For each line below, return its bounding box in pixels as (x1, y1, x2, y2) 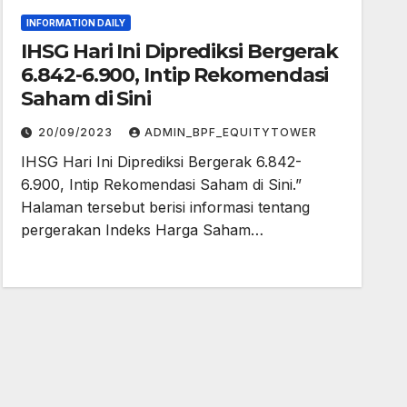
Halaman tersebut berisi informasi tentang (21, 198, 311, 216)
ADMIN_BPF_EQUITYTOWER (144, 125, 318, 139)
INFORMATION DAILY (26, 17, 126, 28)
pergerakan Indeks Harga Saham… (21, 221, 264, 239)
